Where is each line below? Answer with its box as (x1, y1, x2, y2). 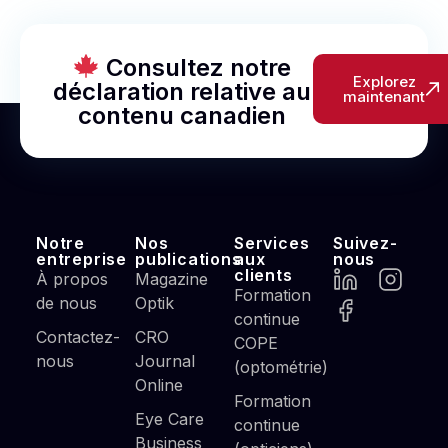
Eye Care (135, 408, 204, 429)
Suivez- (333, 232, 398, 253)
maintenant (343, 87, 426, 107)
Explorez (352, 72, 416, 92)
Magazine (135, 268, 208, 289)
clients (234, 264, 293, 285)
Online (135, 374, 183, 395)
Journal (135, 350, 195, 371)
